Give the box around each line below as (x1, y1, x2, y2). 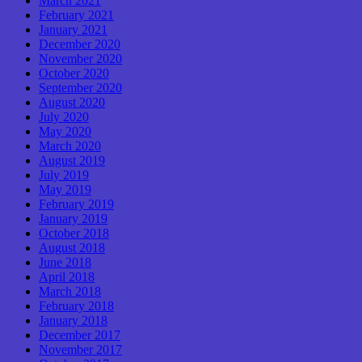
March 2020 (39, 138, 101, 153)
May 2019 (39, 182, 91, 196)
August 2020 (39, 95, 105, 109)
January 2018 (39, 313, 107, 327)
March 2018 (39, 284, 101, 298)
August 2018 (39, 240, 105, 255)
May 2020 (39, 124, 91, 138)
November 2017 (39, 342, 122, 356)
